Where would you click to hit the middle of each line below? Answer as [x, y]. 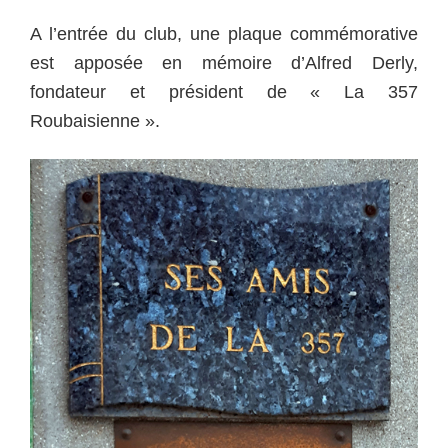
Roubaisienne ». [95, 121]
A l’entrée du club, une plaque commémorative [224, 34]
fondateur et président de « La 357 [224, 92]
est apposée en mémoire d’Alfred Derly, [224, 63]
